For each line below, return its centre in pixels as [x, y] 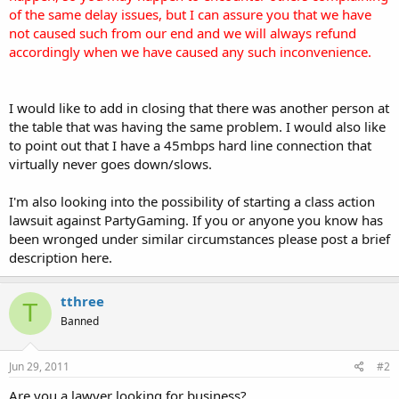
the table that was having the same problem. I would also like [197, 126]
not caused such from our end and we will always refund [183, 33]
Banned [80, 321]
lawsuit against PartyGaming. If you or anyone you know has [196, 220]
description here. [61, 257]
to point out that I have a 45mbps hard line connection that [190, 145]
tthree [82, 301]
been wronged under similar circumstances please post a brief [199, 238]
